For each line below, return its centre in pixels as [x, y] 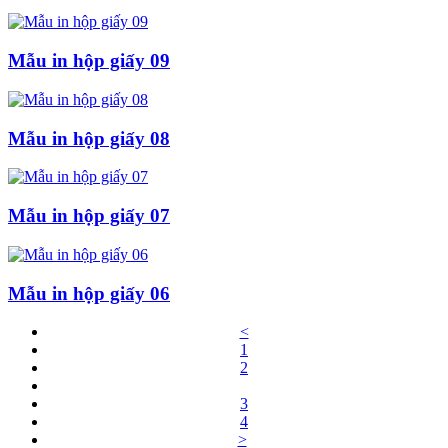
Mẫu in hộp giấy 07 [89, 216]
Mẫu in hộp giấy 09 [89, 61]
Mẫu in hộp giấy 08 [89, 138]
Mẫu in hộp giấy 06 [89, 293]
